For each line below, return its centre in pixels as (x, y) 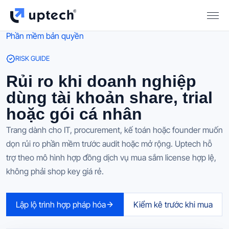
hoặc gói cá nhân (74, 114)
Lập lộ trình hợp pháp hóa (61, 204)
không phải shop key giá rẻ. (55, 171)
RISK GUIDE (32, 58)
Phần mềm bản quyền (45, 36)
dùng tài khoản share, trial (109, 98)
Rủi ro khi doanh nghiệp (101, 81)
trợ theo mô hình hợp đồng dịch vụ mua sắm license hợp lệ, (111, 157)
